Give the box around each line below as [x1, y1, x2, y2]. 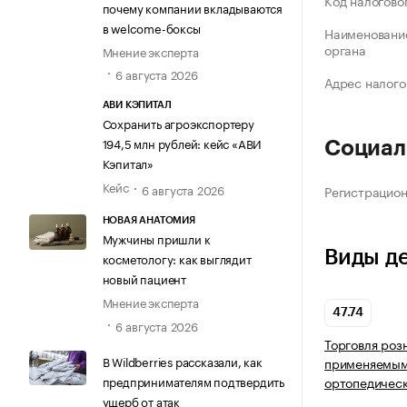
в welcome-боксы [102, 17, 201, 36]
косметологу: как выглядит [102, 249, 252, 268]
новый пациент [102, 269, 186, 288]
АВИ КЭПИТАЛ [102, 100, 172, 111]
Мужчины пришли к [102, 229, 211, 248]
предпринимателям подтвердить [102, 371, 284, 390]
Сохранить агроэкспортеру [102, 114, 254, 133]
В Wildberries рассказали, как [102, 351, 263, 370]
